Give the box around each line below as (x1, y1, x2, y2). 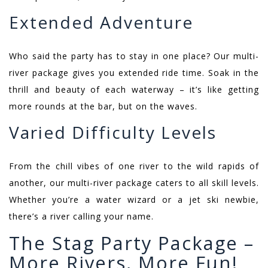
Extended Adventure (9, 11, 193, 34)
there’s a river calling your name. (9, 211, 154, 223)
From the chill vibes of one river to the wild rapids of (9, 160, 259, 172)
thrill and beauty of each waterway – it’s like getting (9, 84, 259, 96)
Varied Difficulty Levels (9, 121, 217, 144)
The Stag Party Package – (9, 230, 254, 256)
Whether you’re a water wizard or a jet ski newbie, (9, 194, 259, 206)
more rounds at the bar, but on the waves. (9, 100, 197, 112)
